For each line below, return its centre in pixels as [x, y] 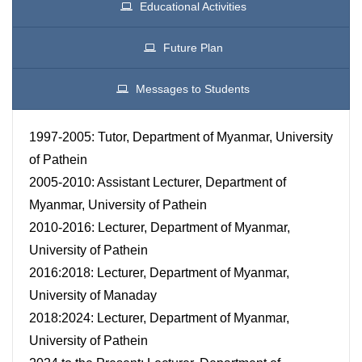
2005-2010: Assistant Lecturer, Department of [158, 182]
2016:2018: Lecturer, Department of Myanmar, [159, 272]
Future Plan [193, 47]
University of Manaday [93, 295]
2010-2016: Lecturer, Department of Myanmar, [160, 227]
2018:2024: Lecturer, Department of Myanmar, [159, 318]
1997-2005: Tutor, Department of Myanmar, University [181, 137]
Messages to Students [193, 88]
